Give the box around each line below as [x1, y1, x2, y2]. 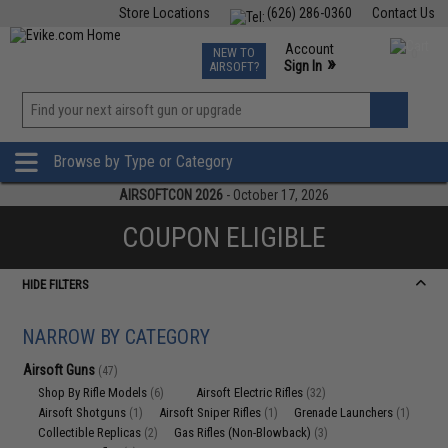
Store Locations [118, 5, 210, 21]
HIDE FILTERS [22, 277, 90, 292]
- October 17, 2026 [223, 187, 329, 203]
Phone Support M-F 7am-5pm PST [242, 76, 430, 92]
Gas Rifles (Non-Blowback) [174, 425, 315, 440]
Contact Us [371, 5, 435, 21]
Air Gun [148, 40, 190, 56]
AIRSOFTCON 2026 [119, 187, 223, 203]
